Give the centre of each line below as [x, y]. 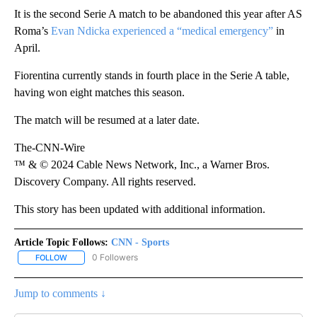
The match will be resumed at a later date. [107, 120]
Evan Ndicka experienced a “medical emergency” [162, 30]
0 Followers [115, 257]
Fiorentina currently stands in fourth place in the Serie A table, [152, 75]
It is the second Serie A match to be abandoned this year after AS [158, 13]
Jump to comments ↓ [60, 294]
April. [27, 47]
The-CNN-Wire [50, 147]
